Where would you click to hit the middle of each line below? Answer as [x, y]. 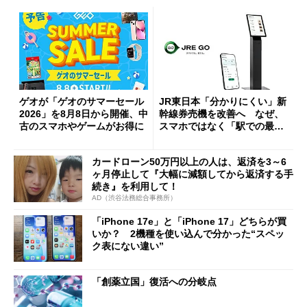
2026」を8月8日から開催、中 [84, 113]
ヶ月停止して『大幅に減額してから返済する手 [193, 174]
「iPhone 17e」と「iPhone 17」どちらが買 [189, 222]
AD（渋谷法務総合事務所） [134, 198]
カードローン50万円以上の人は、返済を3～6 [189, 161]
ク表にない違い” [128, 246]
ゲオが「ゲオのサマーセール [82, 101]
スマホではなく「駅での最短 [221, 126]
